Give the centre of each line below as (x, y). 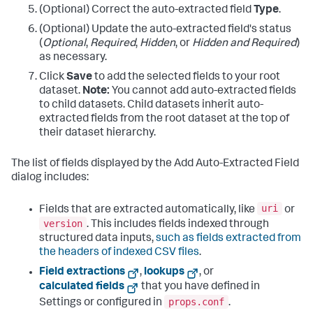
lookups (165, 272)
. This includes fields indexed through (178, 225)
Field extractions (82, 272)
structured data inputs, (97, 239)
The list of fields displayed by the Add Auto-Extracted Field (155, 164)
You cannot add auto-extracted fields (203, 91)
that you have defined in (200, 287)
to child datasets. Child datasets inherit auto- (151, 105)
